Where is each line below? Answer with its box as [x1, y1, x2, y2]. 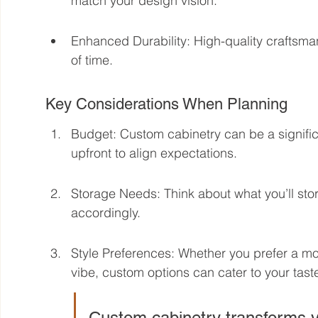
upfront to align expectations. [71, 144, 238, 161]
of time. [71, 51, 114, 68]
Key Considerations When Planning [45, 94, 288, 113]
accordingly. [71, 204, 141, 221]
